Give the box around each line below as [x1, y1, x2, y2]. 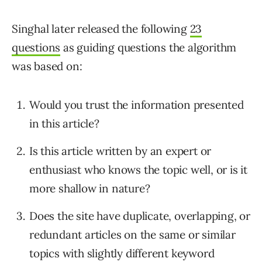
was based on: [12, 59, 82, 74]
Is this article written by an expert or [29, 144, 212, 158]
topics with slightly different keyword [29, 246, 215, 261]
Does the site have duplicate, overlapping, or [29, 209, 250, 223]
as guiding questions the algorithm [60, 40, 237, 55]
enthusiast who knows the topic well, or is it [29, 163, 247, 177]
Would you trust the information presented [29, 98, 244, 112]
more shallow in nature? [29, 181, 150, 196]
